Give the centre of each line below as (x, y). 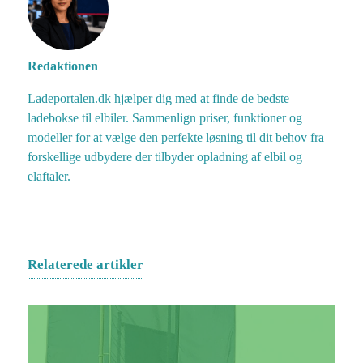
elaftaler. (49, 176)
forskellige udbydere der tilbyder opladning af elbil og (165, 157)
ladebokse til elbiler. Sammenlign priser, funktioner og (165, 118)
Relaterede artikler (85, 265)
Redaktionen (63, 66)
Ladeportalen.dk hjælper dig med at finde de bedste (158, 98)
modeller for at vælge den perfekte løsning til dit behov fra (176, 137)
